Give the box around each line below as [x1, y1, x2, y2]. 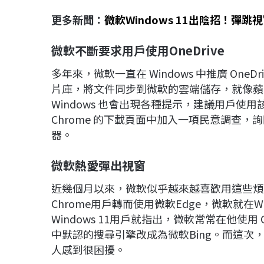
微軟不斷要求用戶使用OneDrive [51, 42, 225, 60]
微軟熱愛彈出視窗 [51, 157, 146, 174]
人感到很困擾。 [51, 242, 126, 258]
